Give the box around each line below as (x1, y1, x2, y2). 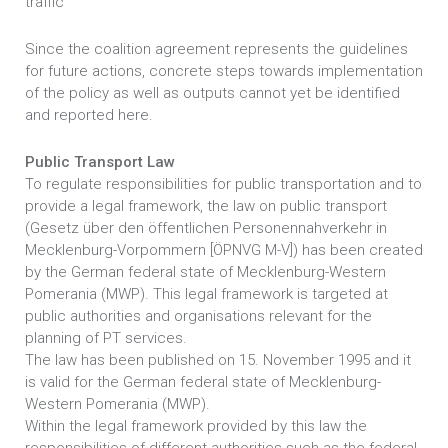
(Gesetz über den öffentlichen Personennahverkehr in (25, 219, 387, 237)
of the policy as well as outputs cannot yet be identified (25, 84, 400, 102)
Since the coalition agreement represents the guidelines (25, 40, 408, 58)
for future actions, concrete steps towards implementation (25, 62, 423, 80)
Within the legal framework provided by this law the (25, 417, 367, 435)
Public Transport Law (25, 153, 175, 171)
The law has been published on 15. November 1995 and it (25, 351, 411, 369)
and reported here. (25, 106, 153, 124)
